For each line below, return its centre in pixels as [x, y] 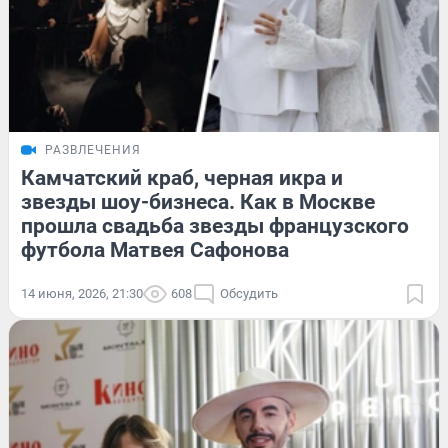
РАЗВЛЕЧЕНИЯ [93, 150]
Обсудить [249, 294]
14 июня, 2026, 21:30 [82, 294]
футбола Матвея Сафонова [155, 250]
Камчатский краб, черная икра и [182, 178]
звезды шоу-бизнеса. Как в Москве [198, 202]
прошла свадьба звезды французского [215, 226]
